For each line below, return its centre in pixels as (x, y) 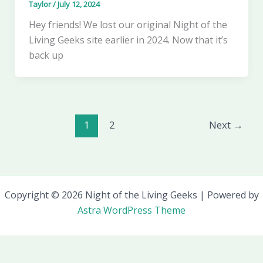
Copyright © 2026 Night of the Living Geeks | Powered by (131, 195)
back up (46, 55)
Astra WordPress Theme (131, 210)
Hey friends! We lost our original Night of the (128, 24)
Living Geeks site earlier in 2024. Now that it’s (128, 40)
